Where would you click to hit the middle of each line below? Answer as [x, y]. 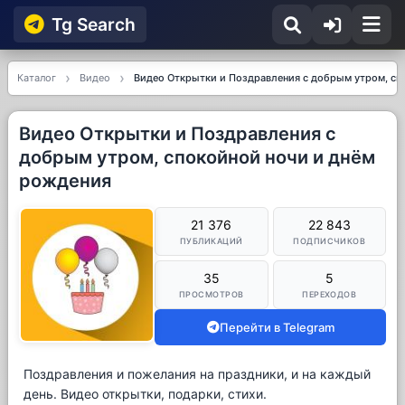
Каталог [37, 78]
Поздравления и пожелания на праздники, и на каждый [197, 374]
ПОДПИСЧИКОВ [330, 241]
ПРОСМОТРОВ [212, 294]
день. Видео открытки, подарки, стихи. [145, 394]
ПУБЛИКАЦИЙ [212, 241]
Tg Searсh [94, 24]
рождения [65, 181]
